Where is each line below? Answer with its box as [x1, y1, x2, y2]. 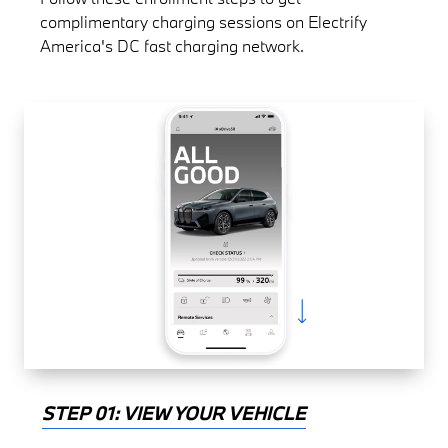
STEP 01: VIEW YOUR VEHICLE [42, 401, 307, 426]
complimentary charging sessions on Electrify [40, 11, 368, 33]
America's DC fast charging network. [40, 35, 305, 57]
